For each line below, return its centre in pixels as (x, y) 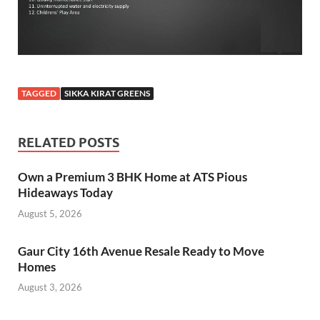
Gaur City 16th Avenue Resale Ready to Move (141, 251)
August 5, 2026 (50, 213)
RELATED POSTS (69, 143)
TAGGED (39, 94)
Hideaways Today (65, 193)
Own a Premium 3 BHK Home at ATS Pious (132, 177)
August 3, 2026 (50, 287)
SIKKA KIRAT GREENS (107, 94)
